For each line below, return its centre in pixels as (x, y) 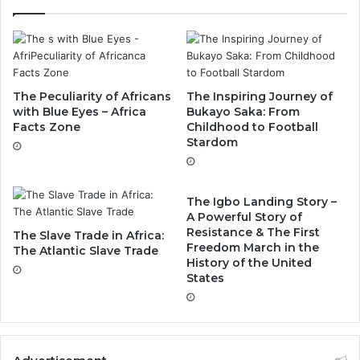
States (205, 278)
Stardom (212, 142)
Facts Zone (47, 127)
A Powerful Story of (244, 217)
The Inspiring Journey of (260, 96)
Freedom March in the (253, 247)
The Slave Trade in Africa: (88, 235)
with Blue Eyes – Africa (80, 111)
